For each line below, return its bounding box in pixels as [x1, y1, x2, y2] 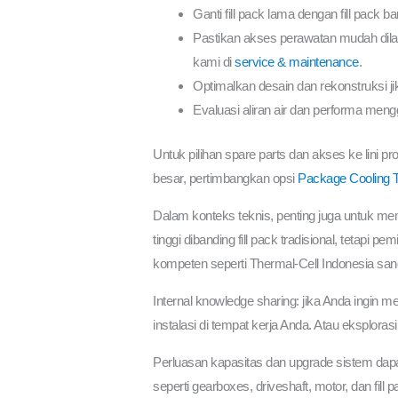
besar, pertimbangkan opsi [153, 170, 298, 186]
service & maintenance [235, 54, 359, 70]
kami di [193, 54, 235, 70]
